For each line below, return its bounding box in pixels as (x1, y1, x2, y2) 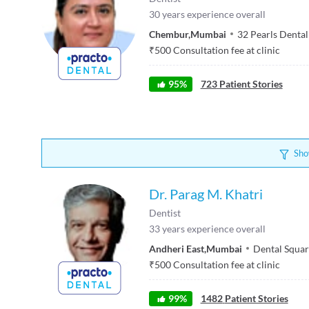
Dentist (149, 207, 181, 219)
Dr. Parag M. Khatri (149, 186, 263, 202)
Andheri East (149, 242, 204, 255)
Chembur (149, 28, 188, 40)
